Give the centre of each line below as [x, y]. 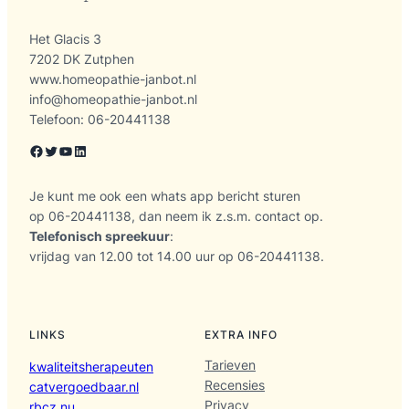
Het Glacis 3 [65, 39]
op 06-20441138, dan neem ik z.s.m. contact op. [176, 216]
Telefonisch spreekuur [100, 236]
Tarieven [230, 364]
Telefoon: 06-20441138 [100, 120]
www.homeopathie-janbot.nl [113, 79]
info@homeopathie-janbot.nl [113, 100]
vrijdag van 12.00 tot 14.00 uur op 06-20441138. [177, 257]
